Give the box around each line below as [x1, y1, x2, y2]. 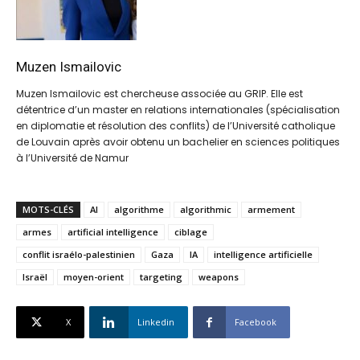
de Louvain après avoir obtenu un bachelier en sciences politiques [16, 135, 340, 149]
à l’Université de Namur [16, 151, 131, 166]
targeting [140, 271, 182, 284]
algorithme [114, 203, 164, 216]
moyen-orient [63, 271, 124, 284]
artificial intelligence [67, 226, 158, 239]
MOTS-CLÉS [22, 203, 74, 216]
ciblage [174, 226, 207, 239]
